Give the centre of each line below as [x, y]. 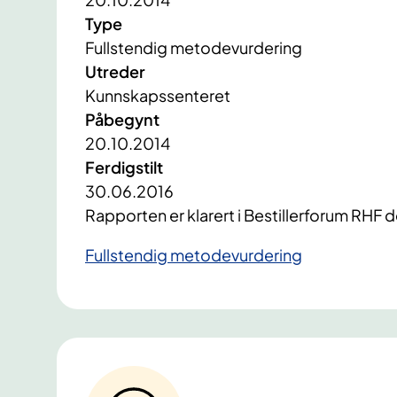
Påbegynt [122, 120]
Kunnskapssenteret [158, 96]
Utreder [115, 72]
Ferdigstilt [124, 167]
